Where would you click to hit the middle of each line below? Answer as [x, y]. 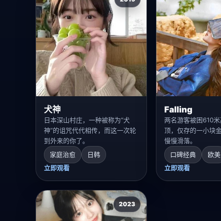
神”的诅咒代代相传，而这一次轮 [90, 130]
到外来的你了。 [66, 140]
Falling [178, 109]
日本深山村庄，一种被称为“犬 [87, 120]
